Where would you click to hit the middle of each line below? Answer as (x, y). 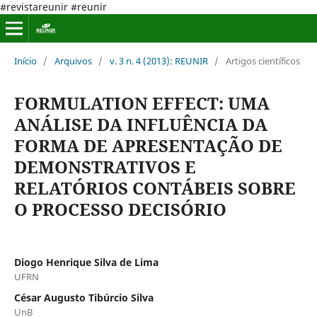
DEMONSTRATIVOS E (105, 166)
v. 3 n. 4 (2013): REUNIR (158, 60)
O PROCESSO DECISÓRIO (120, 209)
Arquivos (73, 60)
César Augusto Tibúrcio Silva (83, 297)
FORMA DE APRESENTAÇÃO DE (148, 145)
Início (25, 60)
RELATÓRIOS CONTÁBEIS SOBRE (155, 188)
